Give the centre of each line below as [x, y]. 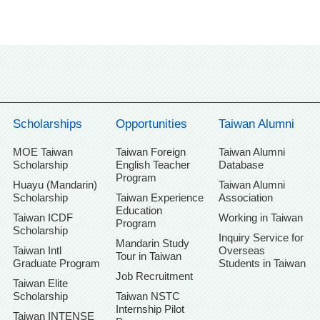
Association [246, 198]
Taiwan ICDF [42, 218]
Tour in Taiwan [148, 256]
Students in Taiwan [262, 264]
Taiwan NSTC [147, 296]
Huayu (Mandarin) [55, 185]
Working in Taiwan [261, 218]
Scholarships [47, 124]
